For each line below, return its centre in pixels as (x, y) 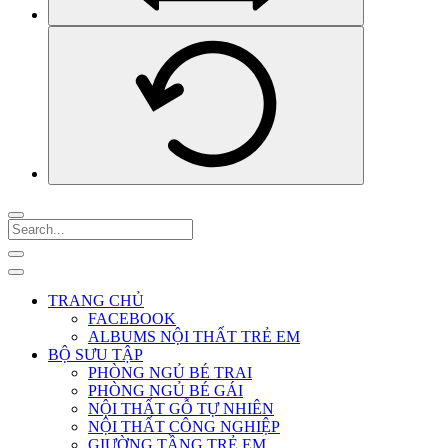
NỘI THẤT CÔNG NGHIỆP (184, 426)
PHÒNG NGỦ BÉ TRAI (170, 372)
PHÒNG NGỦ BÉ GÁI (165, 390)
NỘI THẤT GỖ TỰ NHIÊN (181, 408)
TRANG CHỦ (96, 300)
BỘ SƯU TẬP (95, 354)
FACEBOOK (132, 318)
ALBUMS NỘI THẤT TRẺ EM (194, 336)
